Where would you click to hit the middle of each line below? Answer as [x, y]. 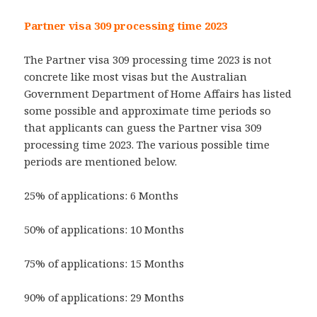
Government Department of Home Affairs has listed [158, 94]
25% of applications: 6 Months [102, 196]
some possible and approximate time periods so [148, 111]
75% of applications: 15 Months [104, 264]
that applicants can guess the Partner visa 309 [143, 128]
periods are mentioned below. [101, 162]
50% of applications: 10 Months [104, 230]
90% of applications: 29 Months [104, 298]
